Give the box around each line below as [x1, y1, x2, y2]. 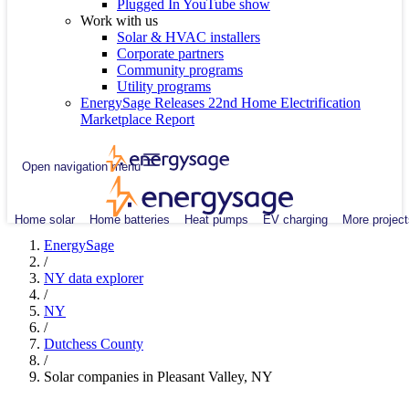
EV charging [263, 212, 328, 226]
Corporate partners [117, 46, 224, 61]
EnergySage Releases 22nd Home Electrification [80, 95, 361, 110]
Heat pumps [184, 212, 248, 226]
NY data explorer [44, 270, 143, 286]
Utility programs [117, 79, 211, 94]
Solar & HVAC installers [117, 29, 260, 45]
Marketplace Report [80, 111, 194, 127]
